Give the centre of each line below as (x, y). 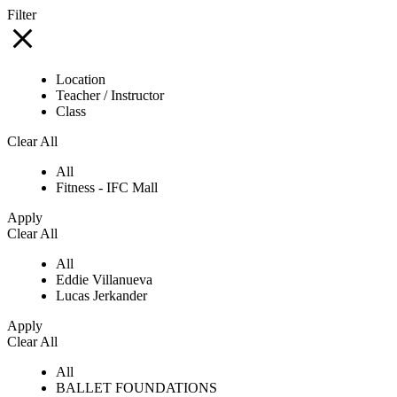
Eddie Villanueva (104, 279)
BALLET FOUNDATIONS (136, 387)
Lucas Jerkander (101, 295)
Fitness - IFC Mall (107, 187)
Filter (22, 14)
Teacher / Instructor (110, 95)
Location (81, 79)
